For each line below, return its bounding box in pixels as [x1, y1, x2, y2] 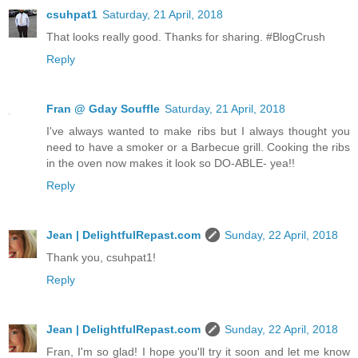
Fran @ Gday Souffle [46, 102, 160, 116]
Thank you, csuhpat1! [46, 251, 156, 265]
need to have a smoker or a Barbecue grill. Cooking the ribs [46, 141, 350, 154]
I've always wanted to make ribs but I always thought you [46, 125, 350, 138]
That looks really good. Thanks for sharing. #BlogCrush [46, 30, 325, 44]
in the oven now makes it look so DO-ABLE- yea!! [46, 157, 295, 170]
